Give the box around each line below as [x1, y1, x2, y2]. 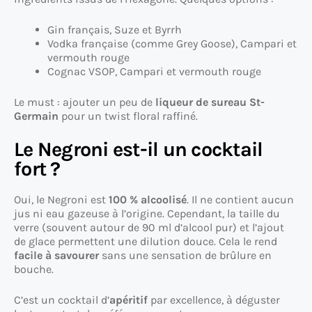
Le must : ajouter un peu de [14, 95, 155, 109]
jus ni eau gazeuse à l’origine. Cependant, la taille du [14, 207, 280, 221]
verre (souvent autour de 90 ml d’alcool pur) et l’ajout [14, 221, 284, 235]
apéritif [109, 293, 148, 307]
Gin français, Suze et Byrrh [47, 23, 182, 37]
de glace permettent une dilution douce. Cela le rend [14, 235, 277, 249]
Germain [14, 109, 58, 123]
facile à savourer [14, 249, 99, 263]
